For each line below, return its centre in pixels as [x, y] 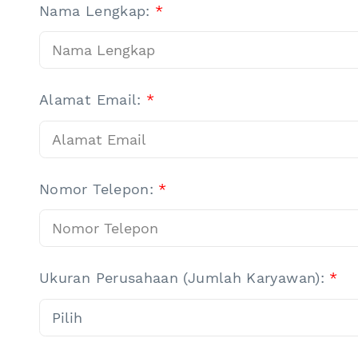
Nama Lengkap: [97, 10]
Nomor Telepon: [99, 189]
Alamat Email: [93, 99]
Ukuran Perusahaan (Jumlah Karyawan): [185, 278]
